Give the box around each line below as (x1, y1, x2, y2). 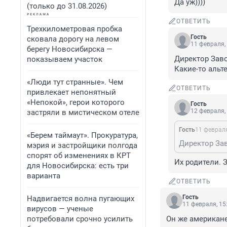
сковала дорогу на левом (27, 34, 119, 44)
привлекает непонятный (27, 88, 116, 97)
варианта (27, 171, 60, 180)
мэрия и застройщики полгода (27, 141, 137, 150)
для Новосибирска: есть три (27, 161, 129, 170)
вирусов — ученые (27, 204, 93, 213)
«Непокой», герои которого (27, 98, 125, 107)
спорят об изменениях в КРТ (27, 151, 131, 160)
